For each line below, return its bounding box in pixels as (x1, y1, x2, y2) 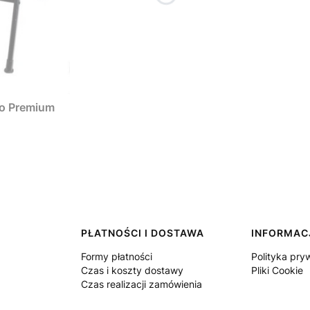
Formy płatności (80, 250, 152, 263)
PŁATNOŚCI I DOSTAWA (80, 227, 204, 239)
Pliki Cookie (251, 264, 304, 277)
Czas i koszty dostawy (80, 264, 183, 277)
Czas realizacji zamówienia (80, 278, 202, 291)
